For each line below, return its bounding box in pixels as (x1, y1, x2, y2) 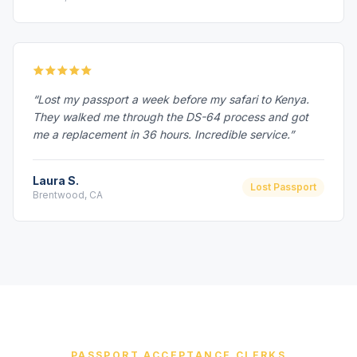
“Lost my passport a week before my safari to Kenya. (33, 92, 309, 106)
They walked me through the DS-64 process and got (33, 110, 308, 124)
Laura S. (33, 174, 79, 187)
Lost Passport (250, 181, 316, 193)
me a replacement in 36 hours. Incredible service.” (33, 127, 294, 141)
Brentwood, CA (33, 189, 103, 201)
